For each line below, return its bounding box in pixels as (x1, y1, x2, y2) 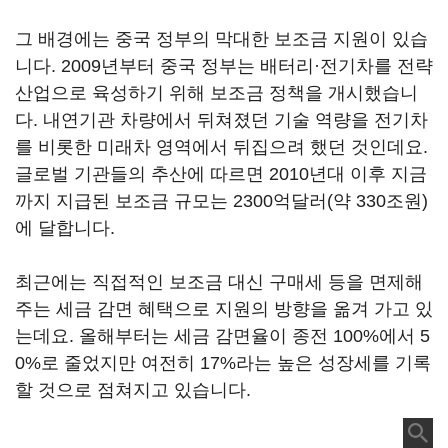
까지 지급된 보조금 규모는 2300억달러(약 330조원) (15, 191, 428, 211)
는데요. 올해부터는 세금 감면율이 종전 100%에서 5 (15, 326, 430, 346)
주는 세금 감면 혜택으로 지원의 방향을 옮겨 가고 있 (15, 299, 433, 319)
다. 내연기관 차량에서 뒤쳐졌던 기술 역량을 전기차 (15, 110, 428, 130)
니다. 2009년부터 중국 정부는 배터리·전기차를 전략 (15, 56, 433, 76)
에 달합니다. (15, 218, 120, 238)
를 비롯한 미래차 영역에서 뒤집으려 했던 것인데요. (15, 137, 428, 157)
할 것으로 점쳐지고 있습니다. (15, 380, 256, 400)
